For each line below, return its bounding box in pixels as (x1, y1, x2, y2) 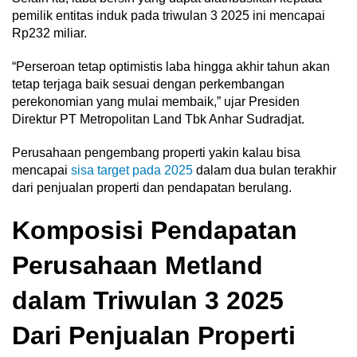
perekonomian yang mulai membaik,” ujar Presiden (12, 94, 300, 108)
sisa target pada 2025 (71, 163, 193, 177)
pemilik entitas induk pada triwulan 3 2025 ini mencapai (12, 8, 325, 22)
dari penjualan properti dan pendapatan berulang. (12, 180, 292, 194)
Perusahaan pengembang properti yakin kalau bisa (12, 145, 300, 159)
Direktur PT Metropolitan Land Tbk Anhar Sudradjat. (12, 112, 308, 126)
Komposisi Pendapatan (12, 215, 297, 245)
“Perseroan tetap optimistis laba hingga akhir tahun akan (12, 59, 330, 73)
